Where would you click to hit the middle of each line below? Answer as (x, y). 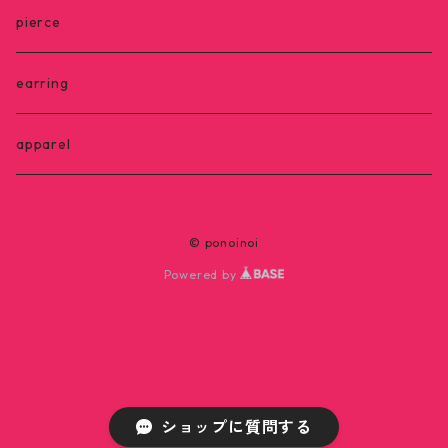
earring (42, 83)
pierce (38, 22)
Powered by (202, 274)
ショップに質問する (236, 427)
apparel (43, 144)
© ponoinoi (224, 242)
